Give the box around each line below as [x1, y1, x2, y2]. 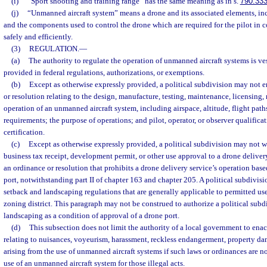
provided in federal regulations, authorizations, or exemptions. [4, 68, 204, 77]
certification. [4, 128, 45, 136]
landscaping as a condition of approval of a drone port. [4, 211, 179, 220]
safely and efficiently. [4, 32, 73, 41]
